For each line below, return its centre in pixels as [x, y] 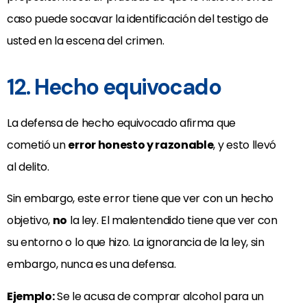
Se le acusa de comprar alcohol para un [159, 296]
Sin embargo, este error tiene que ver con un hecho [140, 199]
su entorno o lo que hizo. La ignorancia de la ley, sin [136, 243]
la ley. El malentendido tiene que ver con [172, 221]
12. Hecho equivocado [114, 87]
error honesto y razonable [141, 145]
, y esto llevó [245, 145]
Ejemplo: [31, 296]
